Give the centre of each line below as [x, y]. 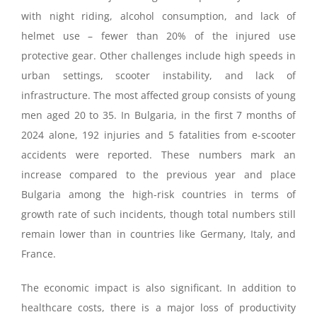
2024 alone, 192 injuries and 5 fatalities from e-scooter [158, 135]
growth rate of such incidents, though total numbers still [158, 214]
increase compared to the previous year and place [158, 175]
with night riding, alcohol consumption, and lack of [158, 16]
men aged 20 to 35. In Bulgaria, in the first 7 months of [158, 115]
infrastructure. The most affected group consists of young [158, 96]
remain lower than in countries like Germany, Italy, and [158, 234]
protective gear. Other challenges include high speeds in [158, 56]
